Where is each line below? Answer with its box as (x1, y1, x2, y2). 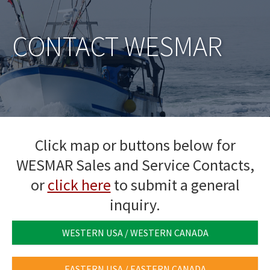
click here (47, 175, 111, 195)
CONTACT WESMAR (12, 29, 222, 64)
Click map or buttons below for (34, 135, 236, 155)
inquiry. (110, 195, 160, 215)
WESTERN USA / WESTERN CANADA (61, 227, 209, 239)
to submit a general (110, 175, 240, 195)
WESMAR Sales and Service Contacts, (16, 155, 254, 175)
